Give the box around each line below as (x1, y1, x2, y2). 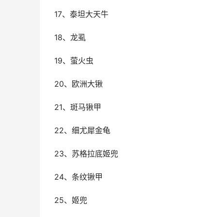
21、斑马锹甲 (54, 103, 101, 112)
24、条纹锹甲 (54, 172, 103, 182)
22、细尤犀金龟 (54, 126, 110, 135)
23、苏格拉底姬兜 (54, 149, 118, 158)
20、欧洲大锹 (54, 79, 103, 89)
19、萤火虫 (54, 56, 93, 65)
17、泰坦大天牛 (54, 10, 108, 19)
